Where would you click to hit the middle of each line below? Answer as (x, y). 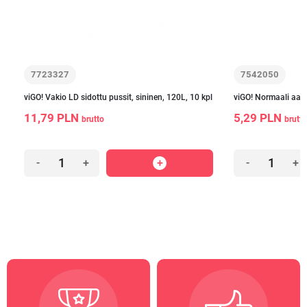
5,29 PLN (259, 118)
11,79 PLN (53, 118)
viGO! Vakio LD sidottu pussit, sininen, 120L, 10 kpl (118, 97)
